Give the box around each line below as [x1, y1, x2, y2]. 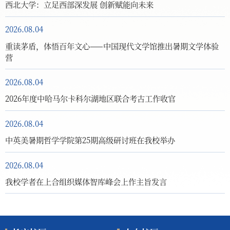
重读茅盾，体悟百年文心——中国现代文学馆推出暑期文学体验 [5, 40, 219, 51]
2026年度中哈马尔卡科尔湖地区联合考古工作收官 [5, 92, 176, 104]
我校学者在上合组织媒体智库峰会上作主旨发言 [5, 175, 167, 187]
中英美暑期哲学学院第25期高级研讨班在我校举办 [5, 134, 175, 145]
